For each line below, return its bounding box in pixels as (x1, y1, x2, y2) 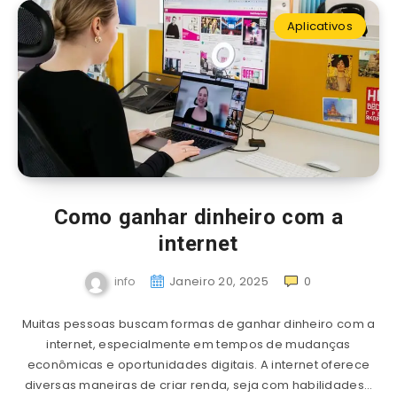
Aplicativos (286, 18, 353, 35)
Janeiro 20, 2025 (169, 273, 269, 291)
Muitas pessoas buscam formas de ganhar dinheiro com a (21, 315, 376, 332)
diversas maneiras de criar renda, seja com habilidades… (24, 377, 373, 393)
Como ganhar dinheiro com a (53, 205, 344, 230)
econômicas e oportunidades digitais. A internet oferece (27, 356, 370, 373)
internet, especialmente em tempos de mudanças (46, 336, 351, 353)
